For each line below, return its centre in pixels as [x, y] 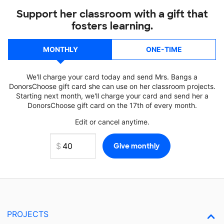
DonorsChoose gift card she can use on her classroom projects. [112, 86]
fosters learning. [112, 26]
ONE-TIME [164, 49]
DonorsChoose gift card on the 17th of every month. [112, 105]
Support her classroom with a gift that [112, 14]
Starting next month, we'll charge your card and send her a [112, 96]
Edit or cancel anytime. [112, 122]
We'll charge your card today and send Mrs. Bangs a [112, 77]
